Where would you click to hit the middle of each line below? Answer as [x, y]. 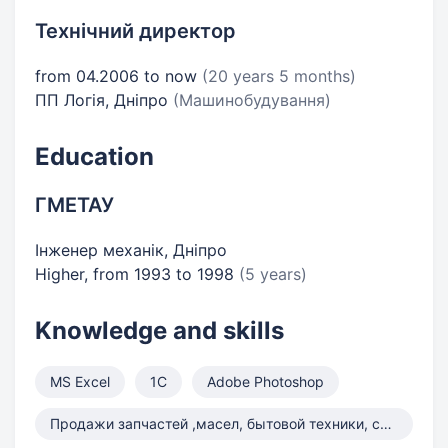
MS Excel [80, 381]
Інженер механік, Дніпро [131, 250]
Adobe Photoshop [265, 381]
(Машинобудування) [252, 100]
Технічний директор [135, 31]
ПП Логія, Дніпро [104, 100]
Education [94, 156]
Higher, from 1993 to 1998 [137, 274]
